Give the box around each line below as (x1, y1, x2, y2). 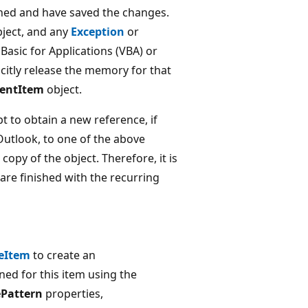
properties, (43, 285, 103, 301)
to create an (30, 247, 96, 263)
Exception (71, 23, 124, 39)
